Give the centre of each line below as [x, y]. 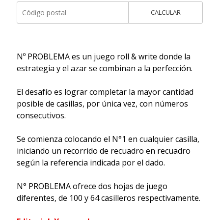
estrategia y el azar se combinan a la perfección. [104, 68]
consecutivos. [41, 115]
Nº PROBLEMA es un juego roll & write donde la [103, 56]
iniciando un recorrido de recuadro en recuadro [103, 151]
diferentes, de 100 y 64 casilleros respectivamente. [108, 198]
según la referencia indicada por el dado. [91, 162]
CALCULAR [165, 12]
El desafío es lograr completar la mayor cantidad [105, 92]
